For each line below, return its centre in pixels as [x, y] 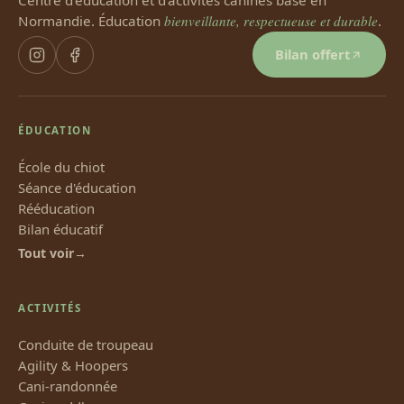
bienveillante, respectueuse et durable [271, 20]
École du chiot [61, 166]
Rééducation [56, 208]
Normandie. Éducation [91, 20]
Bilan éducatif [60, 229]
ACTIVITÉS [50, 308]
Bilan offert [313, 55]
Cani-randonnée [68, 386]
